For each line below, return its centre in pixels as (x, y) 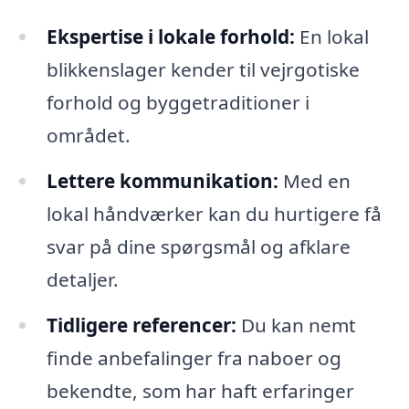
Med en (314, 181)
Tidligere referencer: (141, 325)
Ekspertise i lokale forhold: (170, 37)
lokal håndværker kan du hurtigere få (214, 214)
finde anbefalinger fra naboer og (194, 357)
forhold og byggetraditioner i (178, 103)
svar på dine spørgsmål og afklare (198, 247)
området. (88, 136)
